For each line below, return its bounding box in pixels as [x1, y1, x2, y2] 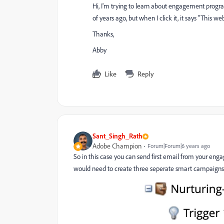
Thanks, [92, 29, 114, 38]
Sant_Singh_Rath [92, 131, 142, 140]
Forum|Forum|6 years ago [147, 142, 210, 149]
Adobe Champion [92, 141, 141, 150]
